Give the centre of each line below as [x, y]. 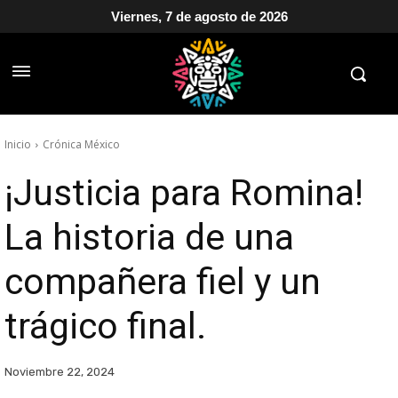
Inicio [18, 144]
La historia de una [149, 237]
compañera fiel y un [163, 282]
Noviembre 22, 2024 [60, 372]
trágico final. [105, 326]
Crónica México [81, 144]
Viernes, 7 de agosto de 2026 [199, 16]
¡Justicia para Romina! [184, 193]
